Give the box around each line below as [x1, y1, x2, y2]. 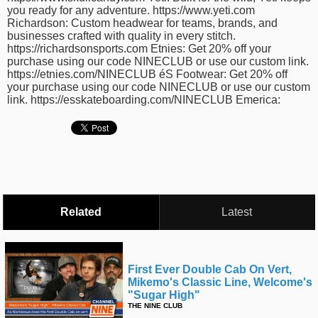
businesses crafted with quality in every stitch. [7, 30, 236, 42]
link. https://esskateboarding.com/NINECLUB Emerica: [7, 94, 280, 106]
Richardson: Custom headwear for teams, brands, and [7, 17, 278, 29]
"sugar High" [128, 289, 200, 301]
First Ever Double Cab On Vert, [128, 263, 292, 275]
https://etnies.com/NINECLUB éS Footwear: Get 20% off [7, 68, 287, 80]
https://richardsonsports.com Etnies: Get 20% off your [7, 43, 271, 55]
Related [60, 206, 102, 218]
